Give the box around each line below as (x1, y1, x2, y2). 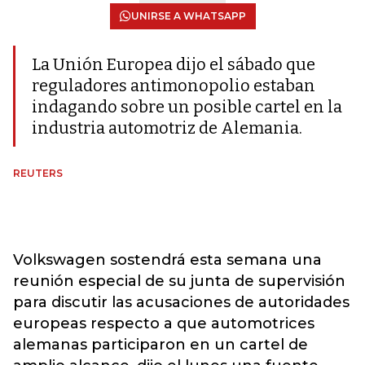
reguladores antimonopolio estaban (32, 76, 315, 95)
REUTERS (13, 167, 63, 179)
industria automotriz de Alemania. (32, 118, 302, 138)
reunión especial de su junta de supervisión (13, 272, 345, 290)
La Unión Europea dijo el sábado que (32, 55, 315, 74)
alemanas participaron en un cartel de (13, 336, 308, 354)
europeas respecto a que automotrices (13, 314, 314, 332)
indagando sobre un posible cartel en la (32, 97, 342, 117)
